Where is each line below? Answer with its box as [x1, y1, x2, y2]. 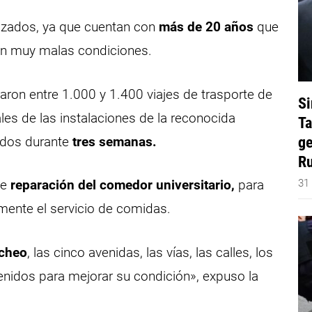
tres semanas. [72, 133, 157, 150]
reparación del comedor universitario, [10, 177, 235, 194]
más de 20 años [159, 19, 254, 36]
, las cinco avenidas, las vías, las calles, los [27, 244, 274, 260]
